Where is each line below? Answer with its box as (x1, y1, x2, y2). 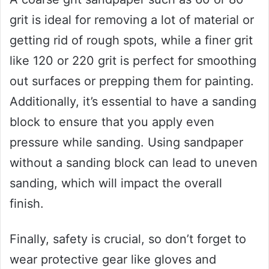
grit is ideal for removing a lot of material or (10, 13, 254, 28)
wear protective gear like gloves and (10, 252, 216, 267)
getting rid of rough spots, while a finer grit (10, 33, 253, 48)
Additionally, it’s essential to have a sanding (10, 94, 256, 109)
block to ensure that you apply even (10, 115, 214, 130)
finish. (10, 196, 44, 211)
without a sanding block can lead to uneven (10, 156, 258, 171)
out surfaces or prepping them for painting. (10, 74, 254, 89)
